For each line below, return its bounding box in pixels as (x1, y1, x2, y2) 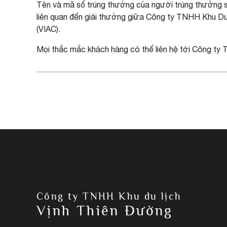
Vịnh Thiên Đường (36, 203, 173, 218)
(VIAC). (36, 24, 60, 33)
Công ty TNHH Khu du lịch (36, 191, 182, 202)
